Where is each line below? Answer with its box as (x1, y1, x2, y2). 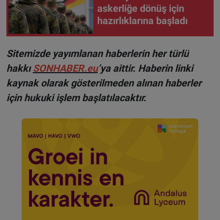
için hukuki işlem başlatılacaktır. (6, 91, 146, 104)
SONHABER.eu (32, 62, 98, 74)
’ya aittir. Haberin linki (97, 62, 193, 74)
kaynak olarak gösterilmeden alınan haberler (6, 77, 201, 89)
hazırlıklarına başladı (97, 15, 188, 27)
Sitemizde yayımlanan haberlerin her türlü (6, 47, 189, 59)
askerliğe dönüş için (97, 2, 184, 15)
